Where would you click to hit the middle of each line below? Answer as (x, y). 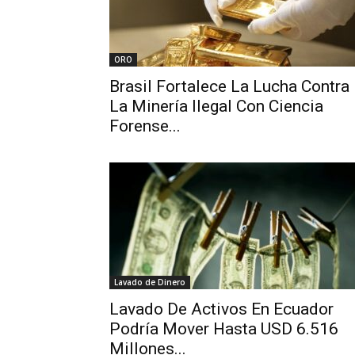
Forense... (145, 126)
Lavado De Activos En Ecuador (221, 309)
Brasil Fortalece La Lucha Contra (229, 86)
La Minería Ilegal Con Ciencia (216, 106)
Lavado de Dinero (150, 282)
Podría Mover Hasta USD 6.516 (224, 329)
